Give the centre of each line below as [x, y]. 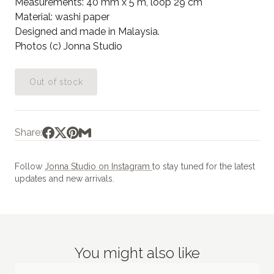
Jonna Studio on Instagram [98, 166]
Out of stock [56, 82]
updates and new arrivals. [65, 178]
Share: [28, 132]
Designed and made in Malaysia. [87, 31]
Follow [30, 166]
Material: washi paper [62, 17]
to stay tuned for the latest [204, 166]
